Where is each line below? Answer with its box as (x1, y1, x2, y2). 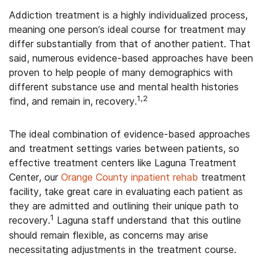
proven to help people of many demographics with (9, 66, 233, 78)
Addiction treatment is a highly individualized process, (9, 9, 248, 21)
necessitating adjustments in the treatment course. (9, 243, 236, 255)
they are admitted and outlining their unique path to (9, 200, 239, 212)
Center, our (9, 171, 61, 183)
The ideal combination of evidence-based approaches (9, 128, 250, 140)
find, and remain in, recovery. (9, 95, 137, 107)
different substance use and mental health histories (9, 81, 239, 93)
